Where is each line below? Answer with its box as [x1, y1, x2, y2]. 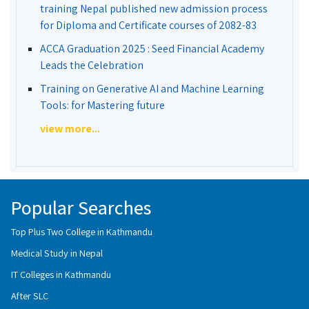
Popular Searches [11, 195, 151, 220]
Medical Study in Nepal [11, 246, 103, 259]
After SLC [11, 289, 48, 302]
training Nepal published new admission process [40, 1, 268, 16]
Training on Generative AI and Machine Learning [40, 81, 264, 96]
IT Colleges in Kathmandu [11, 268, 111, 281]
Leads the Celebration [40, 58, 143, 72]
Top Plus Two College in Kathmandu [11, 225, 152, 238]
